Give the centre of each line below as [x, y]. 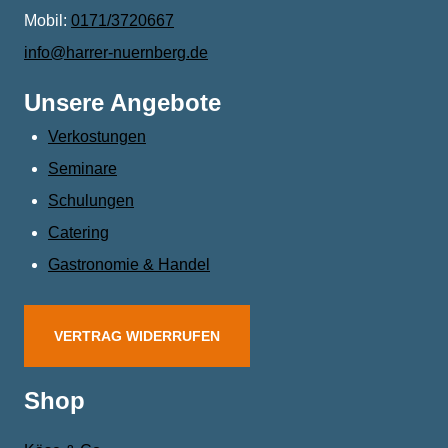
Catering [78, 232]
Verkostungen [97, 136]
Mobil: [47, 20]
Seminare [82, 168]
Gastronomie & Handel [129, 264]
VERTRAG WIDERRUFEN [137, 336]
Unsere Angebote [122, 102]
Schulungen [91, 200]
